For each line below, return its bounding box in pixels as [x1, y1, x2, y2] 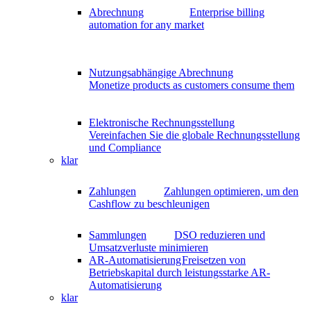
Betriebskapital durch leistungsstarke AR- [89, 266, 270, 278]
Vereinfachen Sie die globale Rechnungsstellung [89, 128, 300, 141]
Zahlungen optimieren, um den [164, 185, 299, 197]
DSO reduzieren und [174, 228, 265, 241]
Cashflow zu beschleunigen [89, 197, 210, 210]
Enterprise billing [190, 6, 264, 18]
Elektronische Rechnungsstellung [89, 116, 235, 128]
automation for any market [89, 18, 204, 31]
